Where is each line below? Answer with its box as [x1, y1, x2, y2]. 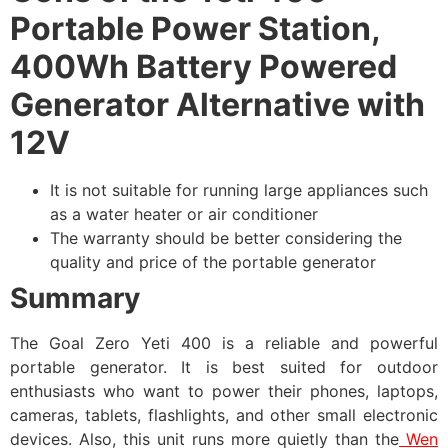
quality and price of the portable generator [50, 251, 376, 272]
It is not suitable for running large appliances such [50, 179, 428, 200]
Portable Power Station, [10, 8, 380, 48]
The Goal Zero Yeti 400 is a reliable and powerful [10, 332, 438, 353]
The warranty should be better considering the [50, 227, 402, 248]
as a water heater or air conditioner [50, 203, 318, 224]
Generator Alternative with [10, 84, 425, 124]
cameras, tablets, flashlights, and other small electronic [10, 404, 438, 425]
